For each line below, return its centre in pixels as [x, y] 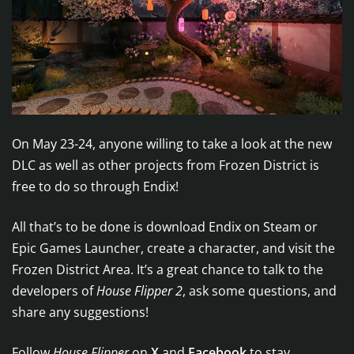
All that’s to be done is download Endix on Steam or [165, 227]
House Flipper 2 [139, 291]
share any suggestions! [80, 313]
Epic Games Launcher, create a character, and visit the [173, 249]
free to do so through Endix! [95, 187]
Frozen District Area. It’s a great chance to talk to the [168, 270]
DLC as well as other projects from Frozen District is [166, 166]
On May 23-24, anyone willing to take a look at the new [172, 144]
